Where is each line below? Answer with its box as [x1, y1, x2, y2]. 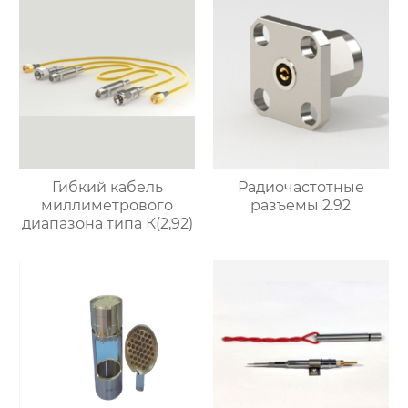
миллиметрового [41, 196, 174, 214]
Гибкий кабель [51, 178, 163, 196]
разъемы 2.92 [250, 196, 352, 214]
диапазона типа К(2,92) [21, 214, 193, 232]
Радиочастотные [237, 178, 364, 196]
